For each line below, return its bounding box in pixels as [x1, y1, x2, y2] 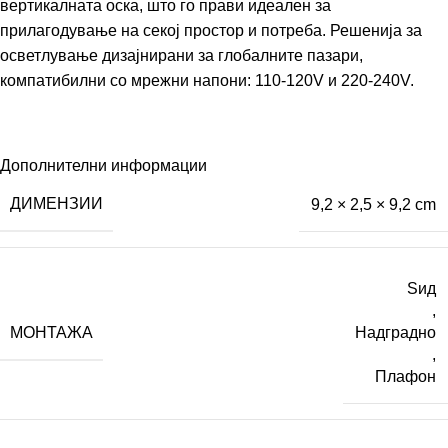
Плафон [375, 368, 436, 386]
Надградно [355, 324, 436, 342]
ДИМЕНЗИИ [10, 195, 103, 213]
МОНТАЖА [10, 323, 93, 341]
